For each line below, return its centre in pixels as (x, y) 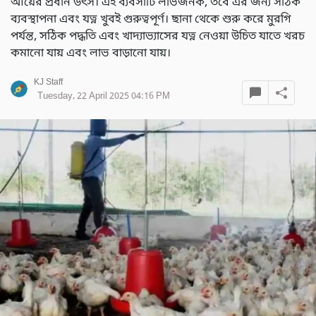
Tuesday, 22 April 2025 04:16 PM (104, 96)
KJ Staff (48, 82)
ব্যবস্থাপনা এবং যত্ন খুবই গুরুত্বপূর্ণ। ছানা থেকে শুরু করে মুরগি (151, 19)
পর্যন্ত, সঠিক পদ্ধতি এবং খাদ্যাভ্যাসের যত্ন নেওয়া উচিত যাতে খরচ (158, 36)
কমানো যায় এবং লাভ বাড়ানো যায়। (91, 53)
